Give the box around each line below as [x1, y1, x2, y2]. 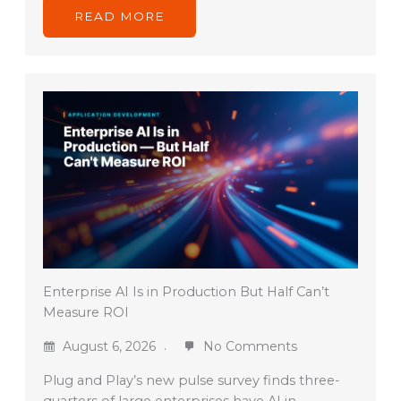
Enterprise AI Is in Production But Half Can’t [42, 284, 329, 301]
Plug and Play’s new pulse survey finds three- [42, 372, 340, 389]
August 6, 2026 [58, 338, 159, 355]
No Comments [199, 338, 297, 355]
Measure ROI [42, 304, 129, 321]
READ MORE [73, 9, 165, 24]
